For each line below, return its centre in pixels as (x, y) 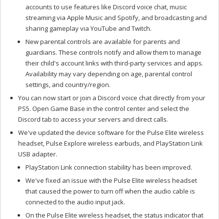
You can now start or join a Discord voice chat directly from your (112, 98)
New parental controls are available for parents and (103, 41)
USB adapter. (38, 154)
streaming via (46, 17)
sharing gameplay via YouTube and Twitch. (89, 28)
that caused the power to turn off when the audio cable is (110, 191)
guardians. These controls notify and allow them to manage (114, 52)
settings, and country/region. (68, 84)
